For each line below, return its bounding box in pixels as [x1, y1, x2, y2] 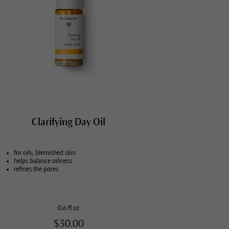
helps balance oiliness [14, 157, 73, 165]
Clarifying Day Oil [32, 116, 106, 127]
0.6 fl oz [58, 204, 80, 212]
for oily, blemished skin [14, 149, 76, 156]
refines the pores [14, 165, 59, 173]
